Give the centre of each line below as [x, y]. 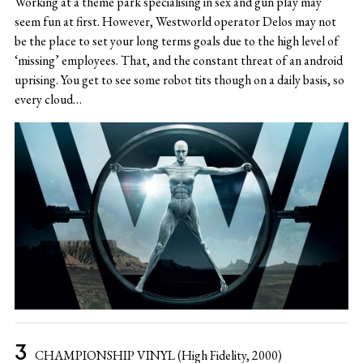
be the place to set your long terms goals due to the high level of [176, 41]
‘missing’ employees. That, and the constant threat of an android [178, 60]
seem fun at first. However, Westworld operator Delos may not [175, 21]
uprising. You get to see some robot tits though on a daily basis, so [179, 79]
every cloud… [48, 99]
